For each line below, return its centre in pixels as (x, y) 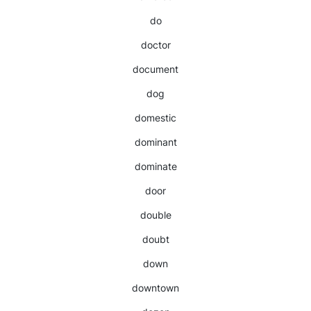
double (155, 215)
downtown (155, 288)
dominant (155, 142)
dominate (155, 166)
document (155, 69)
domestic (155, 118)
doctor (155, 45)
